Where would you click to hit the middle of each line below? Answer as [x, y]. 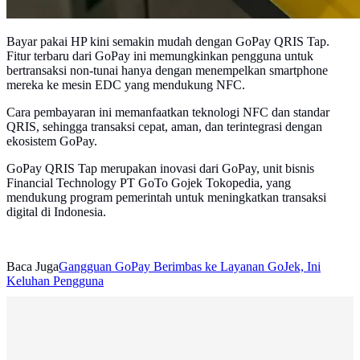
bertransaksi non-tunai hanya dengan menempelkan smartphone [167, 71]
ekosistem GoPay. [52, 141]
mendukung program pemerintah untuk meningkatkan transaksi [166, 198]
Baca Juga [33, 267]
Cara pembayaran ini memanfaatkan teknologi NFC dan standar [168, 112]
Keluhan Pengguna [55, 281]
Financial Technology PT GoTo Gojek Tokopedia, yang [149, 183]
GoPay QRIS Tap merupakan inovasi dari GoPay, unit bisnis [160, 169]
